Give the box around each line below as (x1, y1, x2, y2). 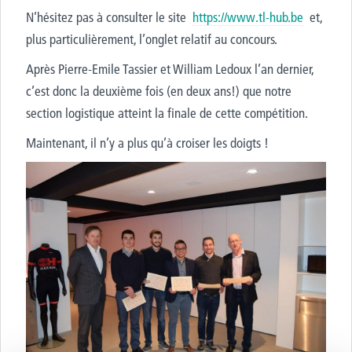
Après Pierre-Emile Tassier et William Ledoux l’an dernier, (26, 60, 313, 77)
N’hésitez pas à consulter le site (26, 9, 192, 25)
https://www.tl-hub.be (192, 9, 303, 25)
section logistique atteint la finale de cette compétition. (26, 104, 308, 121)
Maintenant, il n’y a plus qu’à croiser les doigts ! (26, 134, 269, 151)
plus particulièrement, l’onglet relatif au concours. (26, 31, 277, 47)
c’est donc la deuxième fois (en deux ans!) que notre (26, 82, 291, 99)
